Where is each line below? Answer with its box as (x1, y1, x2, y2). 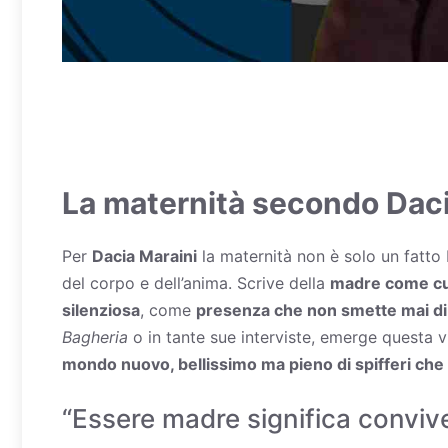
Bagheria (62, 326, 128, 347)
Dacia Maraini (92, 245, 197, 266)
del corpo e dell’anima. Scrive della (62, 272, 330, 293)
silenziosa (62, 299, 140, 320)
